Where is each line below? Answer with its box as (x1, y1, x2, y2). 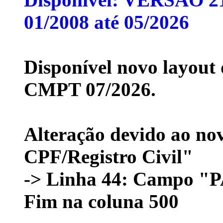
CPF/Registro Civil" (24, 145, 193, 167)
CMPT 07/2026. (24, 78, 156, 100)
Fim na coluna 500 (24, 190, 179, 212)
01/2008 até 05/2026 (24, 11, 189, 33)
